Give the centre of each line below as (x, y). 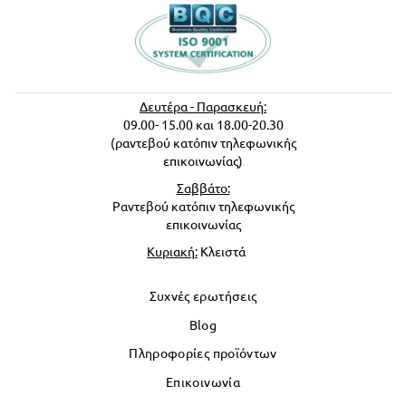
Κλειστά (222, 252)
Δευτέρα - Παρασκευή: (203, 107)
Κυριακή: (172, 252)
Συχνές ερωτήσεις (203, 296)
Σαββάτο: (203, 188)
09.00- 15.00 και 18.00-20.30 (203, 125)
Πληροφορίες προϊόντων (203, 353)
